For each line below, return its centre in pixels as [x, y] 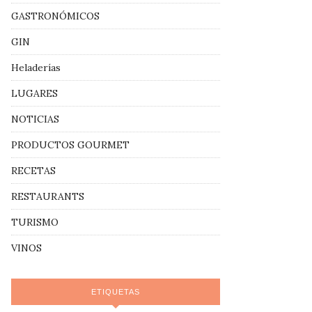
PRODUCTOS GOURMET [70, 145]
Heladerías [36, 68]
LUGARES [34, 94]
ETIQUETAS [116, 292]
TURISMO [35, 223]
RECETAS [33, 171]
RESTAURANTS [48, 197]
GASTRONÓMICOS [55, 16]
